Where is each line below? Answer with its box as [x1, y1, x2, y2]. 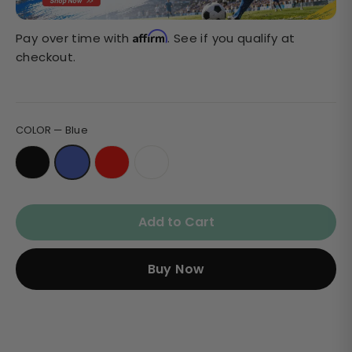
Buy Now [147, 259, 205, 278]
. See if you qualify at [167, 29, 295, 46]
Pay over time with [16, 29, 134, 46]
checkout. [16, 48, 76, 65]
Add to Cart [137, 212, 214, 231]
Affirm [133, 28, 168, 43]
